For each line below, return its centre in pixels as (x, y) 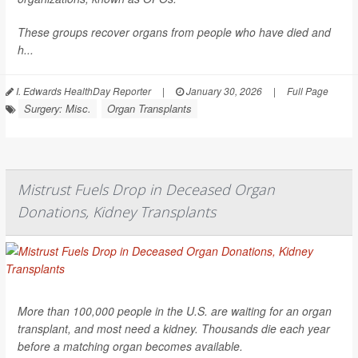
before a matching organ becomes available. (130, 346)
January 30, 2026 (223, 90)
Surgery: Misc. (58, 108)
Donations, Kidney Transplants (117, 211)
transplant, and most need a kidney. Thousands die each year (174, 328)
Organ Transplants (149, 108)
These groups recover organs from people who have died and (174, 32)
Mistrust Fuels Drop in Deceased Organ (146, 189)
